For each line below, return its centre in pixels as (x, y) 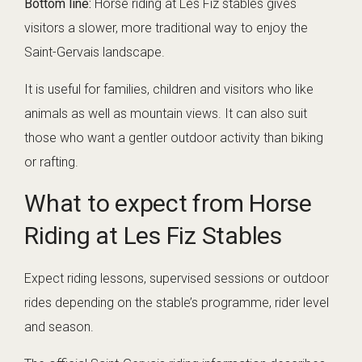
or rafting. (51, 162)
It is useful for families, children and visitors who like (169, 90)
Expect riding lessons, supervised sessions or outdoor (177, 279)
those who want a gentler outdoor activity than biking (174, 138)
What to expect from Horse (168, 204)
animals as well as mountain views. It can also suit (166, 114)
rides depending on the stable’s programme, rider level (177, 303)
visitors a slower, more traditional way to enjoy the (166, 28)
